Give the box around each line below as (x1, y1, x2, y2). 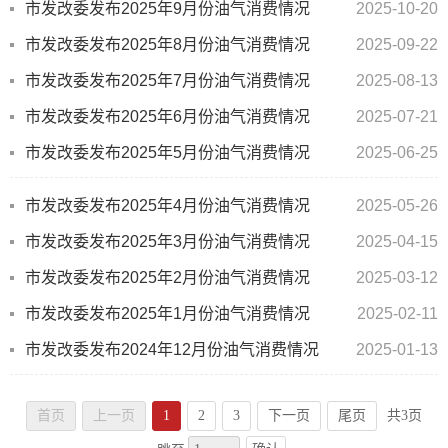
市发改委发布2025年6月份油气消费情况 (25, 108, 310, 126)
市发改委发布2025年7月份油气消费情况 (25, 72, 310, 90)
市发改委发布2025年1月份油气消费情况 (25, 305, 310, 323)
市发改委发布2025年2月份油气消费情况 (25, 269, 310, 287)
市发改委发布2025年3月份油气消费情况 (25, 233, 310, 251)
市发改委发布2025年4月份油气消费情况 (25, 197, 310, 215)
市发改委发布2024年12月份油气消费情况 (25, 341, 319, 359)
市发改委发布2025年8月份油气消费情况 (25, 36, 310, 54)
